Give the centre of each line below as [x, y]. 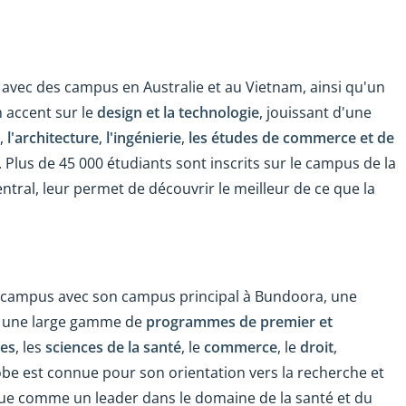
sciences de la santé [113, 347]
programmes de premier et [239, 321]
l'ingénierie [144, 138]
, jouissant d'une [315, 113]
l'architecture [53, 138]
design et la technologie [178, 113]
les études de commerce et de [291, 138]
